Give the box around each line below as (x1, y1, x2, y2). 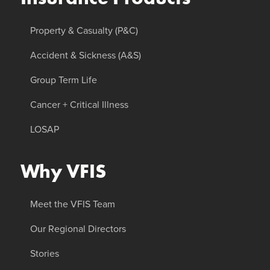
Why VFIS (20, 159, 106, 184)
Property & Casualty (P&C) (30, 24, 138, 37)
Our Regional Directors (30, 222, 126, 236)
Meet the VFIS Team (30, 197, 115, 211)
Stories (30, 246, 59, 260)
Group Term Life (30, 73, 97, 87)
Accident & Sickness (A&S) (30, 48, 141, 62)
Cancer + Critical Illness (30, 98, 128, 111)
